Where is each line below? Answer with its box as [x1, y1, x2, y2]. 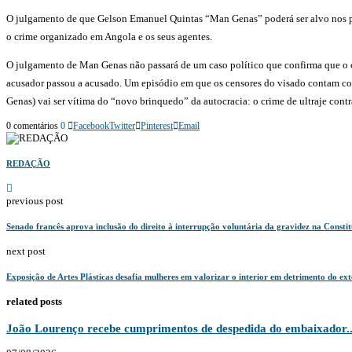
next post [6, 244, 46, 257]
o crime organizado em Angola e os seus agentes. [6, 30, 212, 42]
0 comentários [6, 119, 58, 131]
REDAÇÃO [6, 158, 50, 168]
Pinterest [141, 119, 173, 131]
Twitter [109, 119, 135, 131]
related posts [6, 295, 62, 307]
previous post [6, 194, 64, 207]
